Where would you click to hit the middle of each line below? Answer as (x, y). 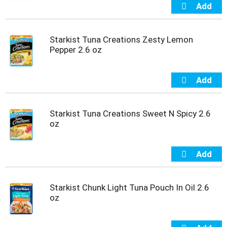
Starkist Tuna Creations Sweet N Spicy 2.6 (130, 113)
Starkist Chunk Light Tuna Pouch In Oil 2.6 (129, 187)
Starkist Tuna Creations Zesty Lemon (121, 39)
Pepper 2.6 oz (76, 49)
